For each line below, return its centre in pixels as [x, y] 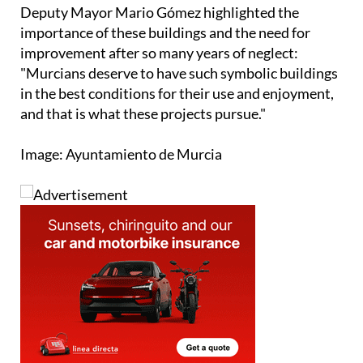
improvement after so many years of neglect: [159, 66]
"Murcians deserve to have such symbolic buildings [179, 86]
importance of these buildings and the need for [165, 46]
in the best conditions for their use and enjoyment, [177, 107]
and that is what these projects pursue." [143, 127]
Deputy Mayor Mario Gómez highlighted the [160, 26]
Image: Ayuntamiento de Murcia [121, 167]
